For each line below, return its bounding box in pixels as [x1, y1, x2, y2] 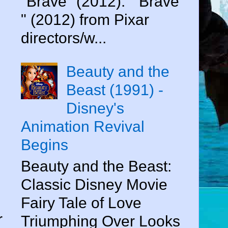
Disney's [66, 99, 124, 117]
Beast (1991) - [66, 81, 163, 98]
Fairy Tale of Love [21, 194, 141, 211]
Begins [21, 136, 68, 153]
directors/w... [21, 29, 106, 46]
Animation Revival [21, 118, 145, 135]
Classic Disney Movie [21, 176, 167, 193]
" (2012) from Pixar [21, 11, 149, 28]
